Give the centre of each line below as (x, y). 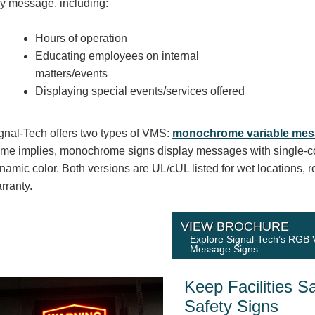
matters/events (71, 73)
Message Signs (224, 249)
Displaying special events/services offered (140, 91)
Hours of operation (81, 38)
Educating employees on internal (117, 56)
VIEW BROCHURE (235, 226)
